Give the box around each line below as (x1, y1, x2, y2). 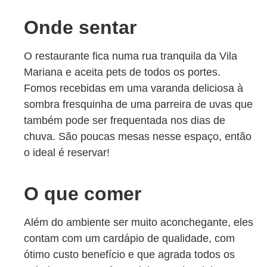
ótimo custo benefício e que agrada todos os (24, 249, 235, 261)
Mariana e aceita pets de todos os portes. (24, 66, 221, 79)
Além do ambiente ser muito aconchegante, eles (24, 216, 253, 229)
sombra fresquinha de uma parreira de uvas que (24, 98, 253, 111)
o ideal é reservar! (24, 147, 110, 159)
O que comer (24, 183, 141, 205)
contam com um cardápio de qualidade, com (24, 232, 235, 245)
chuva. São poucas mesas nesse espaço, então (24, 131, 252, 143)
